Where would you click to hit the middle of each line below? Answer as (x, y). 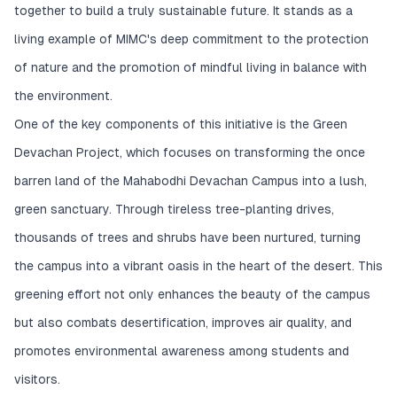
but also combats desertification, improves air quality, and (183, 323)
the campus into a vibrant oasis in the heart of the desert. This (198, 266)
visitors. (37, 380)
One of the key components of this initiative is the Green (181, 125)
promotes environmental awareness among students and (182, 351)
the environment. (63, 96)
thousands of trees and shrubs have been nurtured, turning (187, 238)
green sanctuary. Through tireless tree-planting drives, (174, 210)
